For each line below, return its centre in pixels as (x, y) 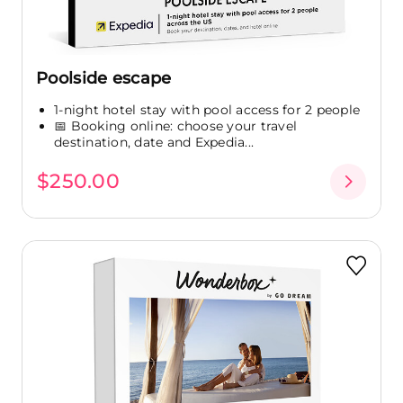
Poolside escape (104, 79)
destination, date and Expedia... (154, 143)
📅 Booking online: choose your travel (175, 126)
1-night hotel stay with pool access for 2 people (207, 110)
